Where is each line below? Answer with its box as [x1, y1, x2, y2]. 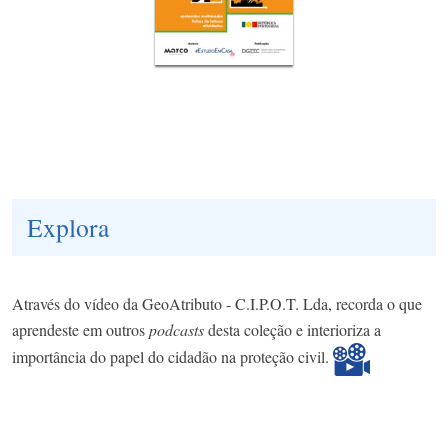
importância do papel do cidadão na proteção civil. [12, 345, 333, 367]
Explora [27, 209, 109, 244]
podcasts [149, 318, 208, 340]
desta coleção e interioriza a [208, 318, 381, 340]
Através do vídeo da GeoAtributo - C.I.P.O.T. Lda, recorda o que [12, 292, 422, 314]
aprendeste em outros [12, 318, 149, 340]
